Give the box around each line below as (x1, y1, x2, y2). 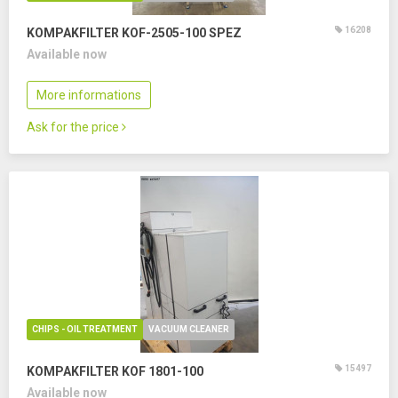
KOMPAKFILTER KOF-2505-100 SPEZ (27, 26, 242, 40)
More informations (36, 88, 141, 102)
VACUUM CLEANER (148, 324, 229, 334)
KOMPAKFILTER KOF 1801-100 (27, 364, 203, 378)
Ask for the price (27, 120, 122, 134)
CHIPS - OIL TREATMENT (32, 324, 138, 334)
